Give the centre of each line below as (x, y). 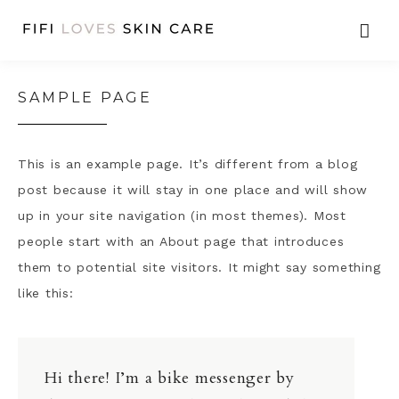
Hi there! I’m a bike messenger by (170, 378)
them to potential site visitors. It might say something (199, 267)
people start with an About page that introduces (181, 241)
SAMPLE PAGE (85, 98)
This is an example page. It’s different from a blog (188, 164)
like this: (46, 293)
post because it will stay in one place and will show (193, 190)
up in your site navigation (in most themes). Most (182, 216)
